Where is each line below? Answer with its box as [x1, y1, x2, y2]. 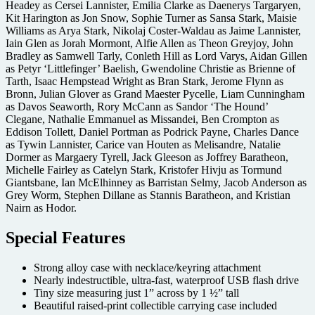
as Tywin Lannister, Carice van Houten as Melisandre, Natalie [6, 138, 281, 150]
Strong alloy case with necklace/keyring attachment [34, 261, 261, 274]
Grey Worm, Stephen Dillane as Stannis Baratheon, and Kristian [6, 188, 290, 201]
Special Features [6, 228, 125, 247]
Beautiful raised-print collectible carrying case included [34, 299, 277, 311]
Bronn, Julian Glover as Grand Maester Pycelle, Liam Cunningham [6, 87, 304, 100]
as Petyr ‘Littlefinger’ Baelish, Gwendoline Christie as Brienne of [6, 62, 295, 75]
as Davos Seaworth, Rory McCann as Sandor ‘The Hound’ [6, 100, 268, 112]
